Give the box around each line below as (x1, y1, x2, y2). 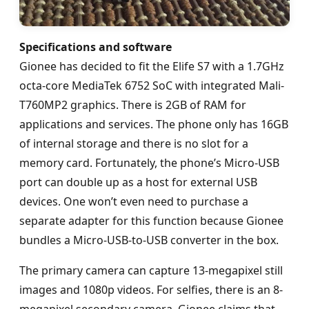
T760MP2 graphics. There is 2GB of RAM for (19, 97, 246, 112)
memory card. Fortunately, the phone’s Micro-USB (19, 154, 279, 170)
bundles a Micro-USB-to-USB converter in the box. (19, 232, 279, 248)
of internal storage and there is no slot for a (19, 135, 248, 151)
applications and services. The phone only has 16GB (19, 116, 288, 132)
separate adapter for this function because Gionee (19, 212, 283, 228)
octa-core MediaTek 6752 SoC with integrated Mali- (19, 77, 284, 93)
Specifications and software (19, 39, 172, 54)
